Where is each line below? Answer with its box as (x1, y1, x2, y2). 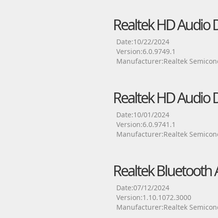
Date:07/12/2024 (116, 183, 169, 192)
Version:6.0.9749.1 (116, 47, 176, 56)
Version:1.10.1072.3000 (116, 193, 191, 202)
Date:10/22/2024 (116, 37, 169, 46)
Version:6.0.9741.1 (116, 120, 176, 129)
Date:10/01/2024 (116, 110, 169, 119)
